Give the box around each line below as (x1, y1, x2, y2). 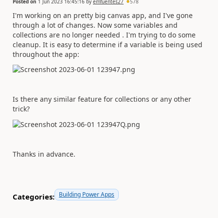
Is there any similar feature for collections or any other (13, 94, 191, 104)
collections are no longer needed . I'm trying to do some (13, 30, 196, 39)
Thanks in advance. (13, 149, 75, 159)
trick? (13, 104, 30, 114)
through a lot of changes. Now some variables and (13, 20, 178, 30)
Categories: (13, 191, 54, 201)
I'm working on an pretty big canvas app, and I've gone (13, 10, 193, 20)
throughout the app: (13, 49, 79, 59)
